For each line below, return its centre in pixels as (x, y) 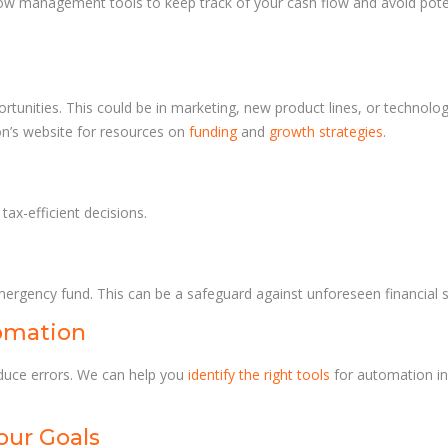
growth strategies (326, 132)
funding (213, 132)
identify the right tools (259, 375)
